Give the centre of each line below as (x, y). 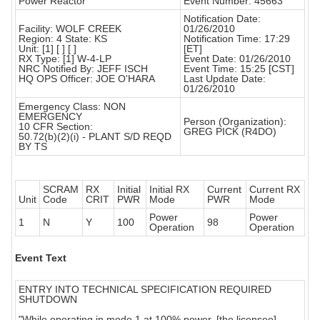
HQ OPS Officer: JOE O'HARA (87, 79)
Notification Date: (222, 19)
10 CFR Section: (56, 127)
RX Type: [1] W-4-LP (65, 59)
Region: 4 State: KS (63, 39)
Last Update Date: (225, 79)
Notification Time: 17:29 (237, 39)
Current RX (275, 190)
